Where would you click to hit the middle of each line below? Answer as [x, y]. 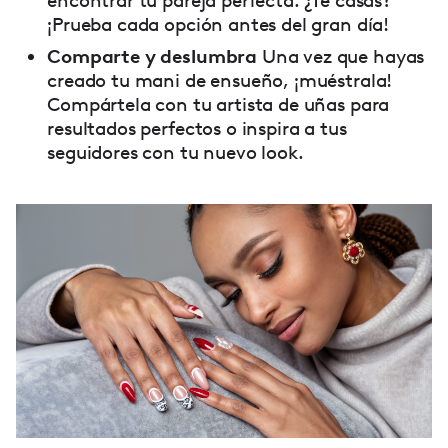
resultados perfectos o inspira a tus [197, 128]
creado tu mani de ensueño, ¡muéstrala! [220, 80]
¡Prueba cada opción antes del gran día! [218, 24]
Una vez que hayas [341, 56]
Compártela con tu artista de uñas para [218, 104]
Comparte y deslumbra [152, 56]
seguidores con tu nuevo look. [175, 152]
